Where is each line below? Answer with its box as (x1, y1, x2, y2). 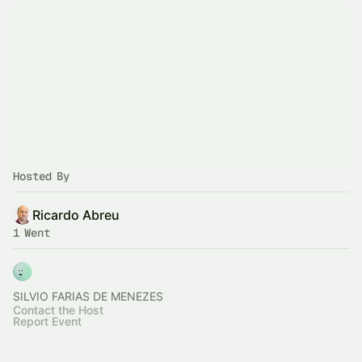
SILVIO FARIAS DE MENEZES (13, 289, 163, 303)
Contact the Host (13, 303, 103, 317)
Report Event (13, 314, 82, 328)
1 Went (13, 225, 50, 240)
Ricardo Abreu (32, 207, 120, 223)
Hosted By (13, 169, 69, 183)
